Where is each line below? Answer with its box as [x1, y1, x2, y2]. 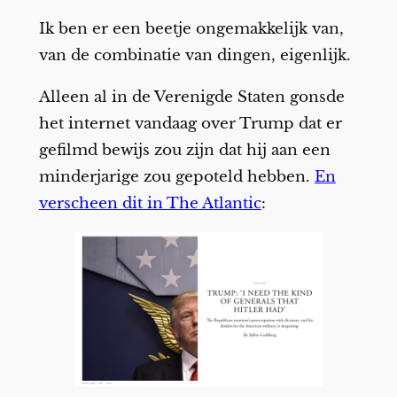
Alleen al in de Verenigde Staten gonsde [38, 88, 345, 107]
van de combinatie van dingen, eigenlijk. [38, 46, 351, 66]
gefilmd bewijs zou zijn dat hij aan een [38, 141, 331, 160]
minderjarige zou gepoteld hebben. [38, 167, 315, 187]
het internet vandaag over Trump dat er [38, 114, 342, 134]
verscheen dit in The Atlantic [38, 194, 261, 214]
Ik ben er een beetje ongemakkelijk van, [38, 19, 344, 39]
